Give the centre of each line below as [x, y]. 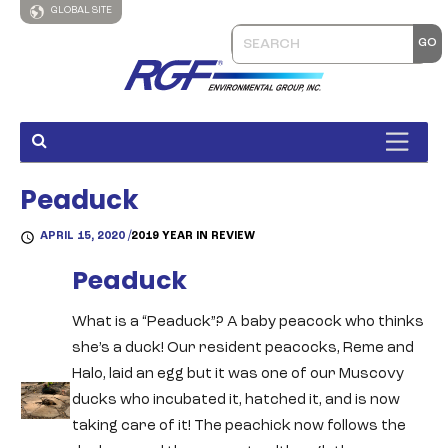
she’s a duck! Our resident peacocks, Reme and [243, 348]
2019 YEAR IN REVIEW [193, 236]
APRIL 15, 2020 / [85, 236]
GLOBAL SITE [80, 10]
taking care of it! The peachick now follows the [239, 426]
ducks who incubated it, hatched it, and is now [236, 400]
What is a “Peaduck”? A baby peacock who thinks [248, 322]
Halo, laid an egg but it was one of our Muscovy [238, 374]
